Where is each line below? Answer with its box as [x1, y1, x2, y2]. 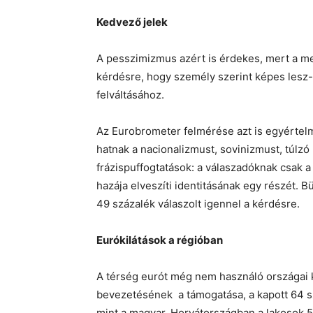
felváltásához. [96, 88, 164, 101]
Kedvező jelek [96, 15, 168, 29]
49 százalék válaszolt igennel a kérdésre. [96, 197, 300, 210]
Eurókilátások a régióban [96, 233, 223, 247]
